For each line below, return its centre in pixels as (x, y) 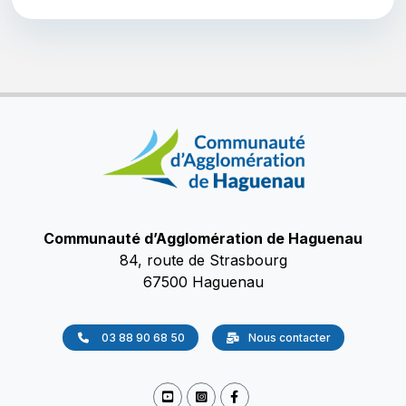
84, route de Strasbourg (203, 261)
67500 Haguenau (203, 282)
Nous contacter (289, 338)
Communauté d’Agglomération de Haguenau (203, 239)
